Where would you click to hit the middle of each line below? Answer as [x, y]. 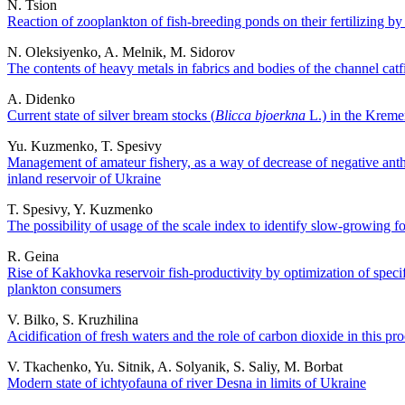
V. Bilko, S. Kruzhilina [73, 319]
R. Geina [33, 256]
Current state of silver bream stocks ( [111, 115]
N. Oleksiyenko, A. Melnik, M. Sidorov [121, 52]
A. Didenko [41, 99]
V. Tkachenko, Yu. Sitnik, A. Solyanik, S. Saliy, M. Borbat [175, 366]
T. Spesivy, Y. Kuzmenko [80, 209]
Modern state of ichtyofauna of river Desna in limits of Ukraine [187, 382]
